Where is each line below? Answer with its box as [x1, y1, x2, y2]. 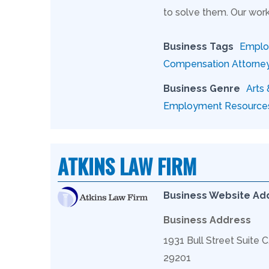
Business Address [163, 214, 251, 226]
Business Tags [163, 40, 234, 52]
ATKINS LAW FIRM [58, 150, 196, 181]
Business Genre [163, 82, 240, 94]
